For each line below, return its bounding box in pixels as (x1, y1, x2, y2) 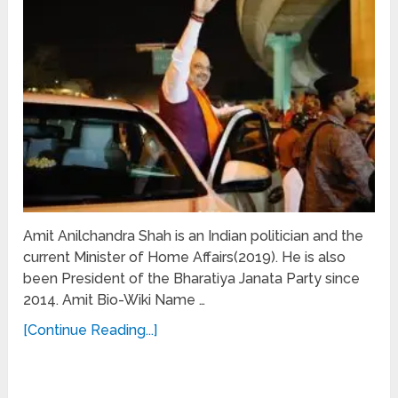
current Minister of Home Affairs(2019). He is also (23, 248, 346, 266)
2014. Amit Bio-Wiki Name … (23, 291, 206, 308)
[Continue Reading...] (23, 321, 158, 338)
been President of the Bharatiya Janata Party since (23, 269, 361, 287)
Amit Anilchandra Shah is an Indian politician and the (23, 227, 364, 244)
